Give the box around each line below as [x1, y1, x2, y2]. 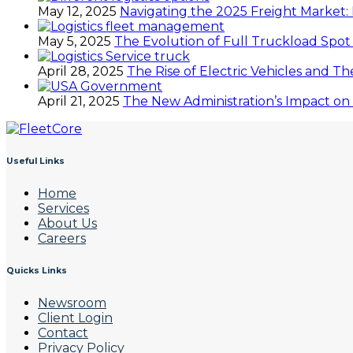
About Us [38, 215, 97, 231]
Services [38, 200, 89, 216]
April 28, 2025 [38, 63, 124, 79]
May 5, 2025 [38, 33, 111, 49]
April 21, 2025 [38, 93, 120, 109]
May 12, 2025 [38, 3, 117, 19]
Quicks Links [6, 265, 67, 276]
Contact [38, 325, 88, 340]
